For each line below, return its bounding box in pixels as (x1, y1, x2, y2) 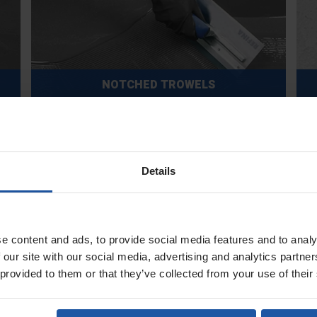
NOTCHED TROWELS (102, 76, 215, 93)
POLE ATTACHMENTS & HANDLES (65, 214, 252, 231)
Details (141, 164, 176, 177)
